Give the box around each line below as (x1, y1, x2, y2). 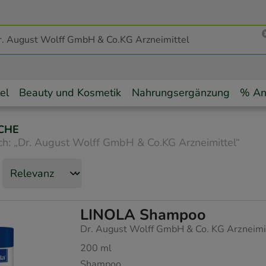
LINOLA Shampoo (80, 205, 207, 226)
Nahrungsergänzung (131, 85, 230, 100)
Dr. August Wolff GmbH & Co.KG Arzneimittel (17, 135, 236, 150)
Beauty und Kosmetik (19, 85, 122, 100)
